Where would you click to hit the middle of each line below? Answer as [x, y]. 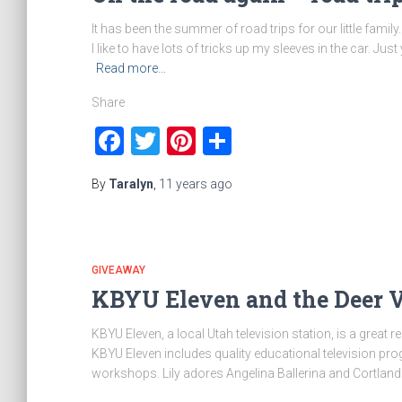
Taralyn [131, 184]
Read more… [131, 68]
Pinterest [251, 141]
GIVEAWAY [118, 270]
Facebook [184, 141]
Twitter [204, 141]
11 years [183, 184]
